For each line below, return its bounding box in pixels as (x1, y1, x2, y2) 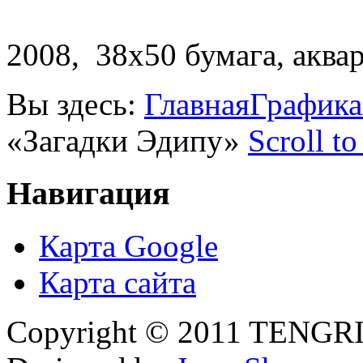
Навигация (6, 174, 170, 211)
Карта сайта (39, 264, 196, 300)
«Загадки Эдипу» (6, 123, 248, 159)
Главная (144, 87, 250, 122)
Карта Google (39, 228, 218, 263)
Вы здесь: (6, 87, 144, 122)
